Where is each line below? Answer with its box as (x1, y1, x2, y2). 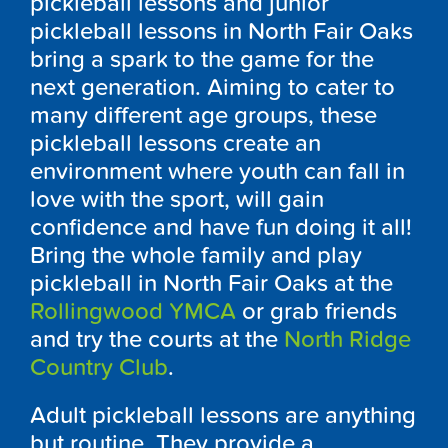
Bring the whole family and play (30, 240, 362, 270)
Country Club (30, 352, 168, 382)
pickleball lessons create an (30, 128, 321, 158)
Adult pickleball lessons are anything (30, 400, 416, 430)
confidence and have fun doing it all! (30, 212, 412, 242)
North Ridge (284, 324, 411, 354)
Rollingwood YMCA (30, 296, 236, 326)
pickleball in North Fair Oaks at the (30, 268, 393, 298)
